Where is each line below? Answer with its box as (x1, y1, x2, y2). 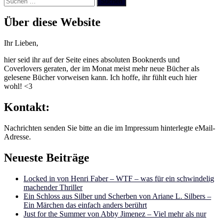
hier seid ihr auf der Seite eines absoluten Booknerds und (4, 55, 180, 64)
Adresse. (4, 133, 31, 141)
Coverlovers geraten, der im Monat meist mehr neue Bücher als (4, 64, 199, 73)
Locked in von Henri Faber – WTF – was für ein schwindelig (24, 174, 214, 183)
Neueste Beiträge (4, 151, 89, 165)
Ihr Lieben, (4, 39, 38, 48)
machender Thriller (24, 183, 82, 192)
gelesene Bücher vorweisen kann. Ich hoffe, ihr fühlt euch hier (4, 73, 197, 82)
